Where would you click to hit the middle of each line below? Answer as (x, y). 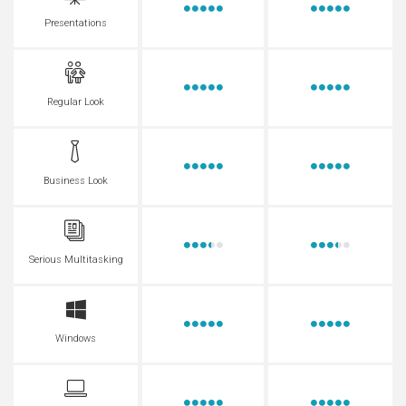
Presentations (76, 24)
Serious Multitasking (76, 260)
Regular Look (76, 102)
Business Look (76, 181)
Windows (76, 339)
